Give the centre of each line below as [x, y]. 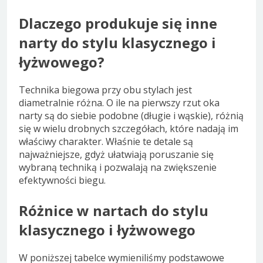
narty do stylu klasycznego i [117, 43]
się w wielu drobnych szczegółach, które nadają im [129, 129]
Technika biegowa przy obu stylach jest [105, 90]
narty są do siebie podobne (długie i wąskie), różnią [131, 116]
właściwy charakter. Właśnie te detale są [106, 142]
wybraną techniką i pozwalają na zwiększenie [118, 168]
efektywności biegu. [62, 181]
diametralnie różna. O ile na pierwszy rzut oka [119, 103]
